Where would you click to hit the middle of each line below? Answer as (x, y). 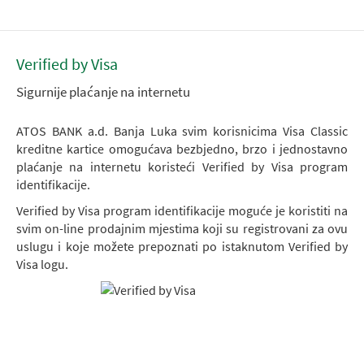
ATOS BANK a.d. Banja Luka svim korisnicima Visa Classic (182, 131)
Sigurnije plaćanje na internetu (103, 92)
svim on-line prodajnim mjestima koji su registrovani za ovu (182, 228)
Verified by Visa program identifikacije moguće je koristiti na (182, 210)
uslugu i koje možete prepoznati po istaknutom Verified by (182, 246)
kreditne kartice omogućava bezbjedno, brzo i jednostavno (182, 149)
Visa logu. (42, 264)
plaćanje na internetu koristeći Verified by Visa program (182, 167)
